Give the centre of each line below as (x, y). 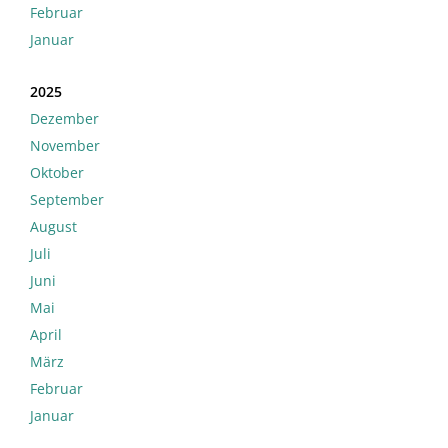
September (67, 200)
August (53, 227)
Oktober (57, 173)
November (65, 146)
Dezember (64, 119)
